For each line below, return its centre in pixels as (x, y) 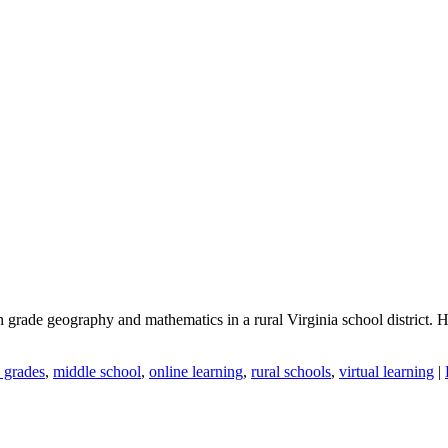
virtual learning (386, 371)
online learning (196, 371)
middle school (97, 371)
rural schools (291, 371)
